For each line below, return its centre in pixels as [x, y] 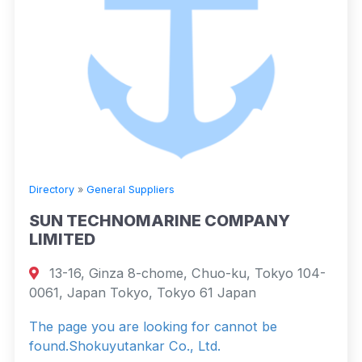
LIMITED [62, 239]
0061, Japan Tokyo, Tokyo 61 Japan [143, 292]
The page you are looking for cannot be [153, 326]
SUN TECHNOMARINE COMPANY [160, 220]
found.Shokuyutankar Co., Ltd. [125, 345]
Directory [52, 189]
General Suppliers [130, 189]
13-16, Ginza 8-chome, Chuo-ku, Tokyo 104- [186, 273]
